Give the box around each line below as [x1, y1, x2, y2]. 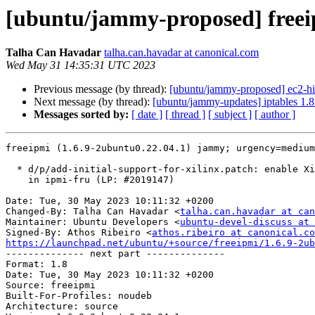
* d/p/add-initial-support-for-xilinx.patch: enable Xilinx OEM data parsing [6, 164, 17, 175]
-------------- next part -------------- [6, 248, 225, 259]
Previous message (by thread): [34, 83, 169, 96]
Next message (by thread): [34, 96, 153, 108]
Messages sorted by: [34, 108, 129, 121]
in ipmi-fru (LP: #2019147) [6, 174, 28, 186]
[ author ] [255, 108, 295, 121]
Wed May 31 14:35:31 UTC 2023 [6, 59, 155, 72]
